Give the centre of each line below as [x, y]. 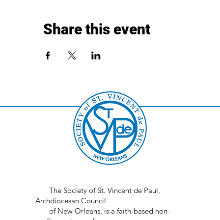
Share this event [97, 29]
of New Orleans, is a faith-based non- [102, 211]
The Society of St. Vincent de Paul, [97, 191]
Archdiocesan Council [71, 201]
